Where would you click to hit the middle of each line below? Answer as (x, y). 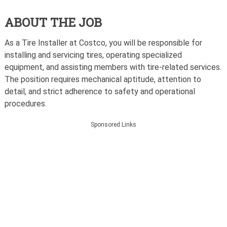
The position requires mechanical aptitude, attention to (103, 80)
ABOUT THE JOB (53, 23)
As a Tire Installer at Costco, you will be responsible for (103, 43)
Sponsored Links (113, 125)
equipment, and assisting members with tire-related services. (113, 67)
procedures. (25, 104)
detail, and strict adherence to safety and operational (100, 92)
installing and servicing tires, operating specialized (93, 55)
